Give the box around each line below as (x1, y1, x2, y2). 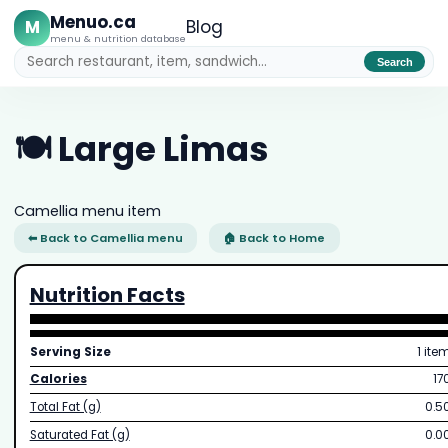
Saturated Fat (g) (29, 426, 130, 443)
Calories (29, 371, 87, 388)
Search (376, 55, 413, 68)
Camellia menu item (13, 200, 161, 221)
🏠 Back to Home (223, 229, 326, 246)
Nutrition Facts (29, 281, 185, 310)
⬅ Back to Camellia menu (27, 229, 183, 246)
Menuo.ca (50, 9, 137, 34)
